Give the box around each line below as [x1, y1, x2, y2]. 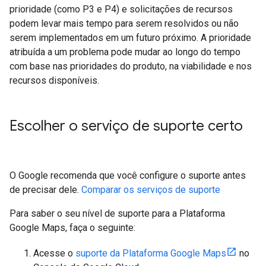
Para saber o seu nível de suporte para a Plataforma [9, 207, 225, 219]
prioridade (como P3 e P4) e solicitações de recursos [9, 3, 233, 15]
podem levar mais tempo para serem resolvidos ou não [9, 17, 239, 29]
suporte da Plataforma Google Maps [75, 247, 226, 259]
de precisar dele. [9, 183, 81, 195]
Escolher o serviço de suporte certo [9, 116, 243, 135]
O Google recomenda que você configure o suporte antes [9, 169, 246, 181]
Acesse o [33, 247, 75, 259]
